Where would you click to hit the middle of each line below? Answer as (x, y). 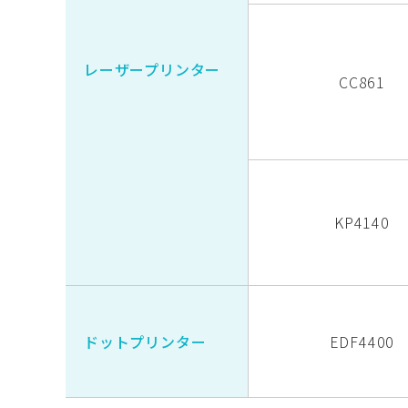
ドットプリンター (145, 342)
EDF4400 (362, 342)
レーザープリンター (153, 70)
